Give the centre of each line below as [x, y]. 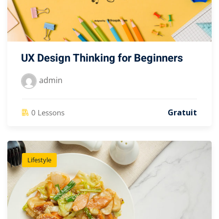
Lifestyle [39, 160]
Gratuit [182, 113]
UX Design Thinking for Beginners [102, 58]
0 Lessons [48, 112]
